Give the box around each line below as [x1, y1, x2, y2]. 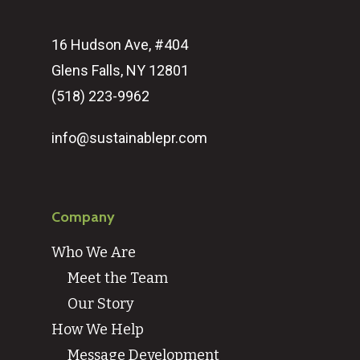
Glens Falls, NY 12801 [51, 62, 189, 80]
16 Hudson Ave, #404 [51, 36, 188, 54]
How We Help [51, 321, 144, 339]
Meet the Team [67, 269, 168, 288]
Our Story [67, 295, 134, 313]
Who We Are [51, 243, 136, 262]
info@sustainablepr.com [51, 129, 207, 147]
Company [51, 208, 115, 227]
